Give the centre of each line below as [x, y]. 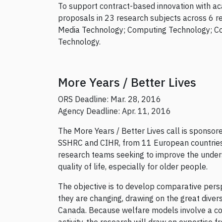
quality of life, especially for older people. [133, 167]
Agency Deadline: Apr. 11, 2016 [114, 111]
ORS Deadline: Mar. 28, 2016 [110, 99]
